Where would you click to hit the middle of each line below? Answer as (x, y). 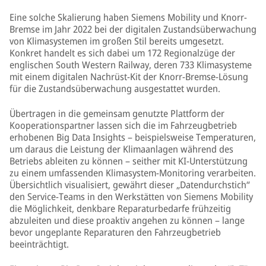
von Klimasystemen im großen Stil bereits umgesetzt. (117, 41)
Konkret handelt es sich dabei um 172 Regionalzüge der (122, 53)
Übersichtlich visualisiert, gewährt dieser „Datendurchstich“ (130, 185)
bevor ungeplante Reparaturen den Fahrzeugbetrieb (115, 232)
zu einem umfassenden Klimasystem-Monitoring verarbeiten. (133, 173)
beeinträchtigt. (39, 244)
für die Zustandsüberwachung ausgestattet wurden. (115, 88)
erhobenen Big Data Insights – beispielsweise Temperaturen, (133, 137)
